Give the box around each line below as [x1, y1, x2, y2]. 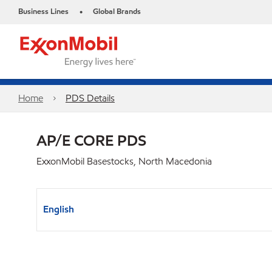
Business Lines [18, 6, 69, 17]
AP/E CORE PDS [36, 131, 146, 150]
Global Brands [93, 6, 141, 17]
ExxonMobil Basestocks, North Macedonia [36, 155, 212, 168]
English [43, 203, 74, 216]
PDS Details [65, 92, 115, 104]
